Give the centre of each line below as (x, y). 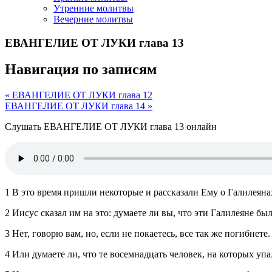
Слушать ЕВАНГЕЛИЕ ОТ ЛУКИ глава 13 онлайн (111, 127)
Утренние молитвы (93, 8)
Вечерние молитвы (93, 19)
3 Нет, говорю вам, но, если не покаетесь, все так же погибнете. (138, 234)
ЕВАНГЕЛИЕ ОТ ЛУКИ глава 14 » (79, 106)
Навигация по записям (81, 70)
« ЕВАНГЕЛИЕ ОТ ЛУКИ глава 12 (79, 95)
